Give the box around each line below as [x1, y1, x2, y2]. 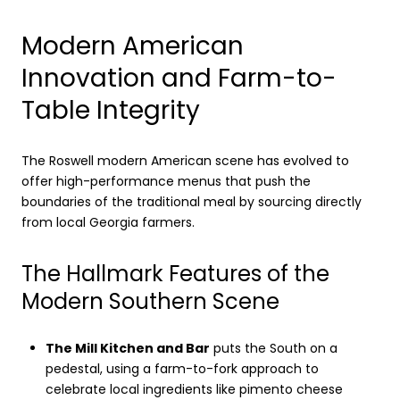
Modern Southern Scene [21, 286, 279, 316]
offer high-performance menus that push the [21, 171, 311, 190]
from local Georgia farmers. [21, 212, 195, 231]
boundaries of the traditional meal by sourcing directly [21, 192, 362, 211]
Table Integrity [21, 93, 200, 129]
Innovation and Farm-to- [21, 61, 337, 96]
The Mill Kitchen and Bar [45, 339, 210, 358]
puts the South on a [209, 339, 337, 358]
